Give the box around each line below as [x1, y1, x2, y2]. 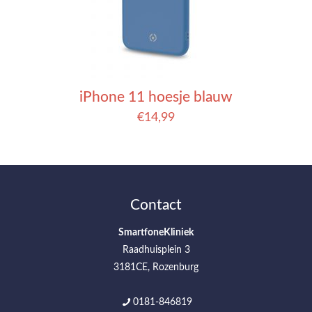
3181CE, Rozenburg [114, 262, 198, 272]
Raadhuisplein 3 [122, 244, 190, 255]
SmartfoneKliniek [118, 227, 194, 237]
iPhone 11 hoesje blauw [79, 89, 233, 104]
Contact [130, 197, 182, 212]
